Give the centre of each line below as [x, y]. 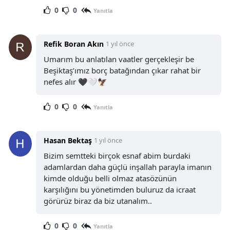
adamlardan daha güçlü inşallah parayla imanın [127, 167]
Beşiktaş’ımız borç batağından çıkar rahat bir [122, 71]
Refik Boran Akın [73, 44]
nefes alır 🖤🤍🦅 [75, 82]
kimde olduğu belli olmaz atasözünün [110, 178]
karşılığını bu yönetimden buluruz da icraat [119, 190]
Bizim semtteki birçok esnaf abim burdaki [117, 156]
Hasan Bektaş [68, 141]
